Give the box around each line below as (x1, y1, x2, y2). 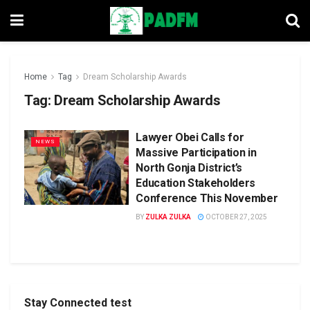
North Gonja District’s (136, 161, 243, 174)
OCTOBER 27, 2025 (204, 213, 268, 221)
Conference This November (136, 192, 278, 205)
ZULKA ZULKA (145, 213, 192, 221)
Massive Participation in (136, 146, 257, 159)
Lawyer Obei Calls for (136, 131, 244, 144)
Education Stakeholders (136, 176, 256, 190)
